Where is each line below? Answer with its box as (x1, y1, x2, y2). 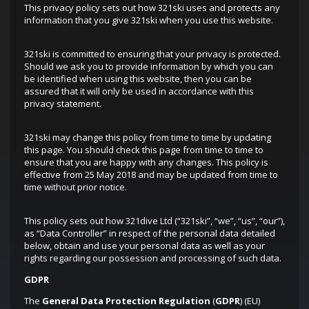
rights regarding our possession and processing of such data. (24, 252, 281, 264)
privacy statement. (24, 97, 101, 110)
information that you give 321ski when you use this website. (24, 14, 273, 26)
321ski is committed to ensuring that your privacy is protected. (24, 48, 281, 60)
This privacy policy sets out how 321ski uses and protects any (24, 1, 280, 14)
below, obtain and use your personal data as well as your (24, 239, 265, 252)
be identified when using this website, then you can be (24, 72, 252, 85)
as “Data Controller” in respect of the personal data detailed (24, 227, 275, 239)
